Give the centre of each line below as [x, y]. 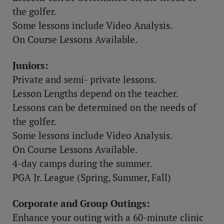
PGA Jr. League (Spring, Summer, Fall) [92, 177]
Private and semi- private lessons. [84, 79]
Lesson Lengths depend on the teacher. [95, 93]
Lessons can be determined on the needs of [104, 107]
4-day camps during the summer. [82, 163]
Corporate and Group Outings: [81, 203]
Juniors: [30, 65]
